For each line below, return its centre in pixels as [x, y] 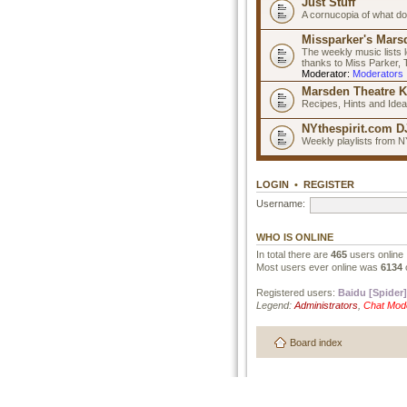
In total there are [293, 254]
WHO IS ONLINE [295, 237]
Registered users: [297, 292]
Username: [281, 204]
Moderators [378, 73]
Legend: [275, 305]
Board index [316, 342]
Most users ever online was [318, 267]
